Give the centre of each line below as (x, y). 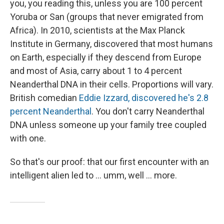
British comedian (44, 97)
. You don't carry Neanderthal (148, 111)
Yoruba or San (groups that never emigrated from (107, 16)
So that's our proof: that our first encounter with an (109, 161)
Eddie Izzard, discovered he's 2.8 (144, 97)
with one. (28, 138)
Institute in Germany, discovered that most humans (111, 43)
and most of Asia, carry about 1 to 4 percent (96, 70)
